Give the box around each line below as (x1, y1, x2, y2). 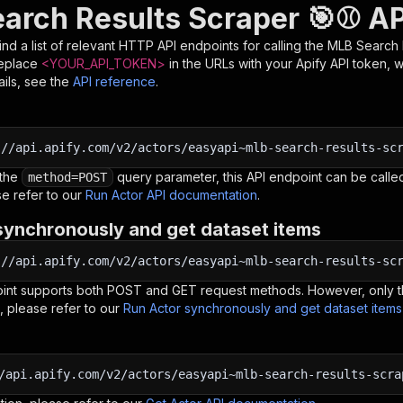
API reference (73, 74, 156, 89)
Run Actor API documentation (85, 187, 257, 202)
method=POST (28, 170, 107, 184)
